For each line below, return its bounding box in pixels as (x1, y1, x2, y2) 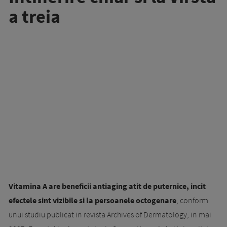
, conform (176, 195, 208, 205)
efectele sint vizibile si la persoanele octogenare (9, 195, 176, 205)
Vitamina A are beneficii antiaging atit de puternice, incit (9, 180, 206, 191)
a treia (9, 5, 60, 28)
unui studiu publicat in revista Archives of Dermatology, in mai (9, 209, 211, 219)
